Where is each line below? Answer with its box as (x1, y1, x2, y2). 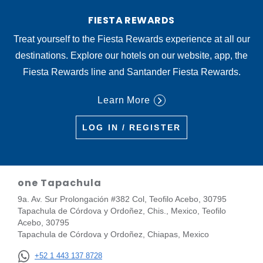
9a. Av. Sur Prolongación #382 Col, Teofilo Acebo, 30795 (18, 194, 227, 204)
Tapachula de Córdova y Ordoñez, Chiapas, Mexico (18, 230, 209, 240)
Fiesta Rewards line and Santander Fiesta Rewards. (22, 67, 241, 77)
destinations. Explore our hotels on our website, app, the (15, 50, 248, 61)
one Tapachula (18, 176, 102, 190)
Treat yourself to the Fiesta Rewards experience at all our (13, 34, 250, 45)
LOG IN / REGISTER (82, 123, 181, 133)
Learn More (97, 95, 151, 106)
